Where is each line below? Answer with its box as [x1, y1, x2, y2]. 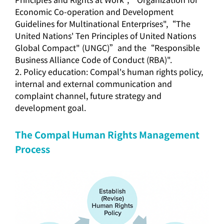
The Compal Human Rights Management [15, 127, 199, 141]
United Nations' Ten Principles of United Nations [15, 29, 196, 41]
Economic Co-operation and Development [15, 5, 173, 17]
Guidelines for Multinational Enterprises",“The [15, 17, 190, 29]
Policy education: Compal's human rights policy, [23, 65, 203, 77]
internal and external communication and [15, 77, 172, 89]
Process [15, 142, 50, 155]
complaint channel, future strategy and [15, 89, 161, 101]
